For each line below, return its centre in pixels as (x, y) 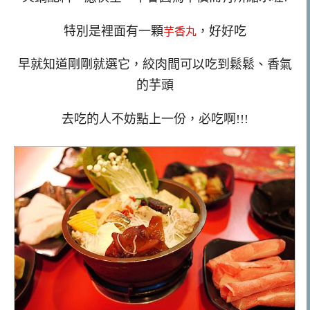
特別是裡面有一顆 (113, 31)
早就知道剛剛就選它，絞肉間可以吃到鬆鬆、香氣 (155, 65)
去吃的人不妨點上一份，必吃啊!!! (155, 119)
